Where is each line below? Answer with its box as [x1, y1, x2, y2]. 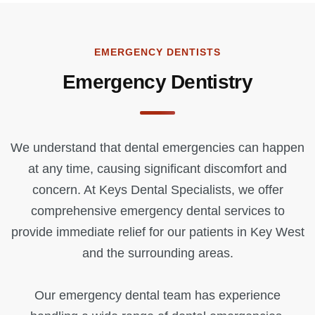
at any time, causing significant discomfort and [28, 162, 287, 176]
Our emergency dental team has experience [34, 288, 281, 302]
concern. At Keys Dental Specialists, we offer [32, 183, 283, 197]
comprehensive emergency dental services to [30, 204, 285, 218]
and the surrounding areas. [82, 246, 233, 260]
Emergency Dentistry [62, 71, 253, 93]
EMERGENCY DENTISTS [94, 46, 221, 58]
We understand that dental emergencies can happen [11, 141, 304, 155]
